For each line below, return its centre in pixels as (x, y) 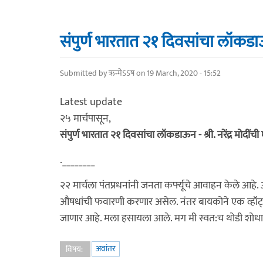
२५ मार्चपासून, (85, 119)
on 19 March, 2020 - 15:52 (178, 73)
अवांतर (106, 249)
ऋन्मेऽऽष (122, 73)
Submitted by (84, 73)
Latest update (91, 102)
